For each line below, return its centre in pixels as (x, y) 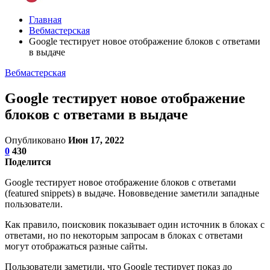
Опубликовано (36, 140)
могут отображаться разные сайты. (77, 246)
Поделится (28, 162)
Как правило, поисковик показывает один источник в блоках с (135, 224)
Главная (45, 20)
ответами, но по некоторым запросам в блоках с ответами (124, 235)
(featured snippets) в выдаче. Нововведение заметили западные (132, 193)
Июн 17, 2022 (96, 140)
